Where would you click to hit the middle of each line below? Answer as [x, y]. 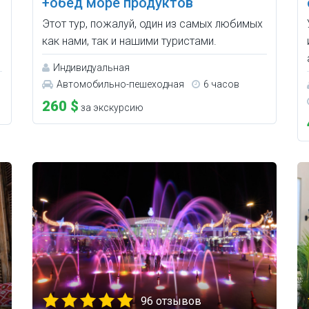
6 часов [222, 84]
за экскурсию [111, 107]
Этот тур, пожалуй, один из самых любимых [153, 23]
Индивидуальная [92, 67]
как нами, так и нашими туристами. [130, 41]
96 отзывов [171, 301]
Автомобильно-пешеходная [121, 84]
